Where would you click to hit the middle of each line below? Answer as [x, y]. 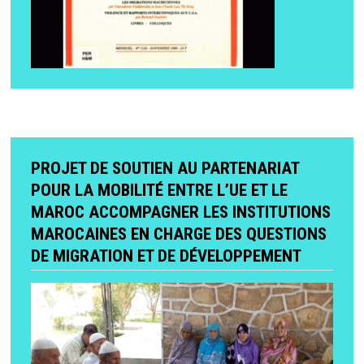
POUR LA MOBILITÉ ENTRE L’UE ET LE [159, 190]
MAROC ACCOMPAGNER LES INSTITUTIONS [180, 212]
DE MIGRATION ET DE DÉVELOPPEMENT [166, 256]
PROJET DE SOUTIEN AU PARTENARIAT [165, 168]
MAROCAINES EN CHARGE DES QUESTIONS [178, 234]
